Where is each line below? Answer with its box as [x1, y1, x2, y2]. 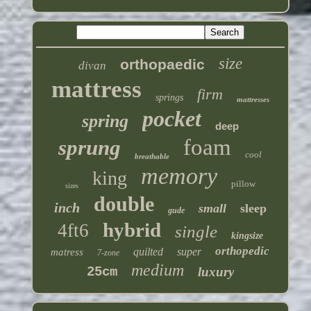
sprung [58, 135, 121, 160]
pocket [142, 106, 201, 132]
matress [51, 246, 84, 258]
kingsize [230, 230, 263, 242]
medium [131, 261, 184, 280]
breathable [135, 152, 170, 161]
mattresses [236, 95, 269, 104]
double [93, 192, 154, 216]
